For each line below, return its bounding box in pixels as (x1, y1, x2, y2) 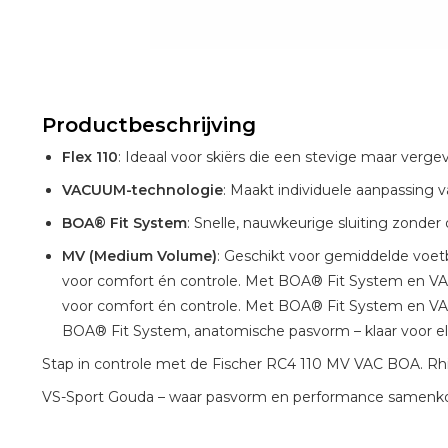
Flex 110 (62, 147, 118, 166)
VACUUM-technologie (62, 180, 223, 199)
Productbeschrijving (42, 112, 256, 137)
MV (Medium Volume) (62, 246, 217, 265)
